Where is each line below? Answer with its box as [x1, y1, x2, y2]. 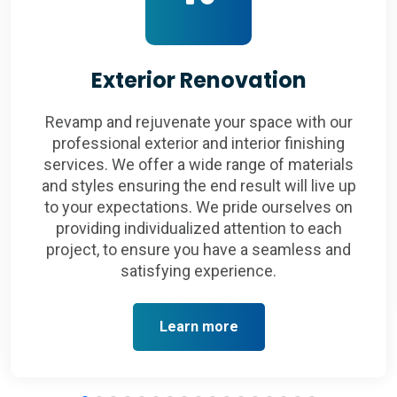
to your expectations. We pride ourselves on [44, 198, 353, 216]
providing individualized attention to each [55, 219, 342, 237]
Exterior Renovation [90, 66, 307, 95]
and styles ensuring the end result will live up [41, 176, 356, 195]
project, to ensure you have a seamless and [46, 240, 351, 259]
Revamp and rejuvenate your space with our [44, 113, 353, 131]
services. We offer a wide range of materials [43, 155, 354, 174]
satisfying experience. [121, 261, 276, 280]
